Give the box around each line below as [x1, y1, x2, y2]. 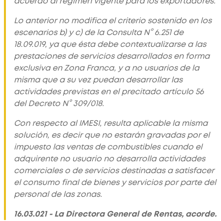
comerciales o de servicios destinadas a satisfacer [14, 165, 214, 176]
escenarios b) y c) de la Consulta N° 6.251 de [14, 27, 184, 38]
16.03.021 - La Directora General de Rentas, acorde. [14, 208, 217, 220]
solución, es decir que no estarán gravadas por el [14, 129, 210, 141]
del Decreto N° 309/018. [14, 98, 104, 109]
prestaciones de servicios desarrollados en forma [14, 50, 210, 62]
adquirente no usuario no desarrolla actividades [14, 153, 205, 164]
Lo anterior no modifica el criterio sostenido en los [14, 15, 212, 26]
